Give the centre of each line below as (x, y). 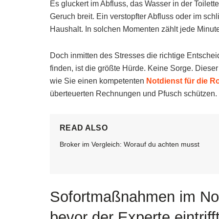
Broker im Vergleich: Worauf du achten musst (130, 144)
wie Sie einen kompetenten (98, 81)
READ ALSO (84, 128)
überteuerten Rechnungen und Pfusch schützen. (133, 93)
